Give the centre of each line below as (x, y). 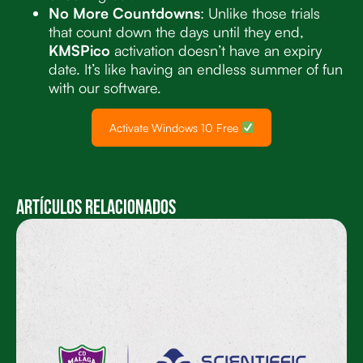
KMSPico (79, 50)
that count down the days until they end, (176, 31)
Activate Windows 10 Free (175, 127)
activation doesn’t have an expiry (216, 50)
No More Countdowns (124, 13)
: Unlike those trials (260, 13)
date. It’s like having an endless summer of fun (196, 68)
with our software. (105, 87)
